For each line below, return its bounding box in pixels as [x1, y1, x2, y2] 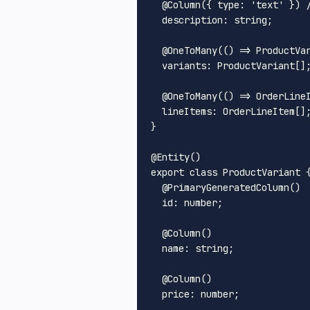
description [162, 13, 223, 26]
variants [162, 59, 206, 72]
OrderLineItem [223, 104, 295, 118]
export [151, 165, 184, 179]
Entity [156, 150, 190, 163]
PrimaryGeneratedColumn [167, 181, 289, 194]
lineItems [162, 104, 212, 118]
